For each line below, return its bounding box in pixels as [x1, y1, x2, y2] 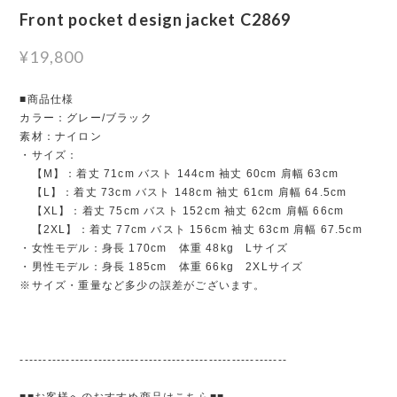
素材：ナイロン [19, 129, 102, 143]
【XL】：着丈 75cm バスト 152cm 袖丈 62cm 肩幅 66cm [19, 204, 345, 217]
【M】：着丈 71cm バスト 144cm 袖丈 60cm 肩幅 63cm [19, 167, 339, 180]
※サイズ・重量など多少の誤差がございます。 [19, 278, 266, 292]
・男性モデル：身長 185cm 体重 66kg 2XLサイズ [19, 260, 304, 273]
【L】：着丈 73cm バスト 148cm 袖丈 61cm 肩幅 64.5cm [19, 185, 347, 198]
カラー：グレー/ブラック [19, 111, 152, 124]
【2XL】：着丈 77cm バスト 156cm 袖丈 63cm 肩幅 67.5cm [19, 222, 362, 236]
